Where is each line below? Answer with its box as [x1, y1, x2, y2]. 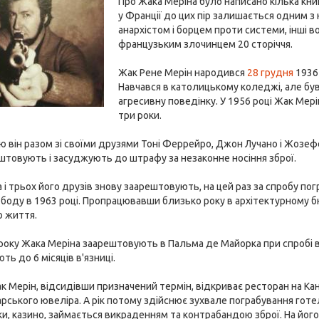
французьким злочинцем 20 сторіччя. [118, 38, 293, 50]
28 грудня [247, 67, 294, 78]
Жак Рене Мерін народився [118, 67, 248, 78]
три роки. [118, 110, 162, 121]
